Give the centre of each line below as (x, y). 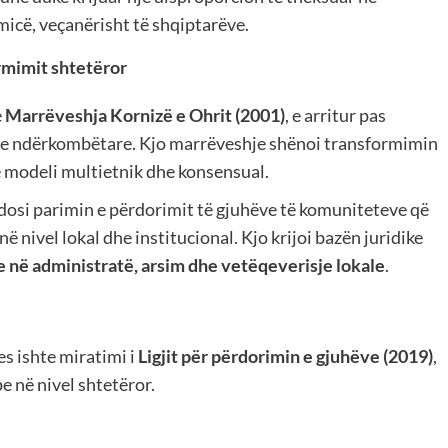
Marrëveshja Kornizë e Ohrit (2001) (145, 115)
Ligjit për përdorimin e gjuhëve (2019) (285, 356)
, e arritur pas (335, 115)
